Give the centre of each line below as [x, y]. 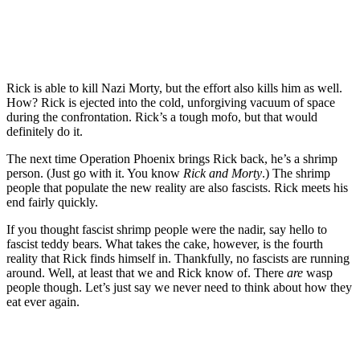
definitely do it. [45, 132]
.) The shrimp [296, 174]
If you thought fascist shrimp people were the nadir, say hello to [167, 230]
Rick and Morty [223, 174]
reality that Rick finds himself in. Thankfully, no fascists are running [178, 259]
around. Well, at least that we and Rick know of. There [147, 273]
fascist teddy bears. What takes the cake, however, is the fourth [165, 244]
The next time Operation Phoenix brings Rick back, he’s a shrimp [172, 159]
